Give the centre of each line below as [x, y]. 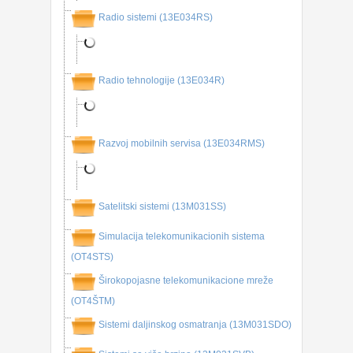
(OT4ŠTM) [93, 301]
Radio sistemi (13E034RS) [156, 18]
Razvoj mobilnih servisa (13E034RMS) [182, 144]
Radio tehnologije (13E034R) [162, 81]
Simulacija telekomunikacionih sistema [182, 237]
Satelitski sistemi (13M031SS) [162, 207]
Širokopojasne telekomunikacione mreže [186, 281]
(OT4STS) [92, 257]
